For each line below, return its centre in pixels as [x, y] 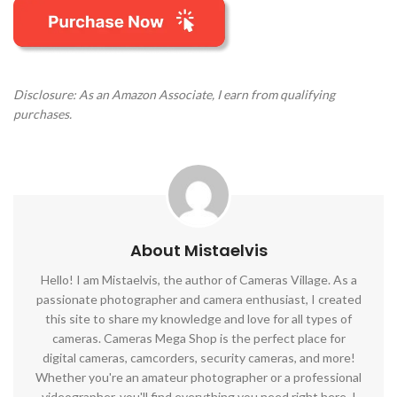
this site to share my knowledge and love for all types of [198, 319]
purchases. [43, 114]
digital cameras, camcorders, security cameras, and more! [198, 358]
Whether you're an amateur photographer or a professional [198, 377]
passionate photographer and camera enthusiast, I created [198, 299]
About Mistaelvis [198, 250]
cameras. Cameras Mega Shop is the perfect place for [198, 338]
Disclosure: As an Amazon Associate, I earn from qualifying [174, 94]
